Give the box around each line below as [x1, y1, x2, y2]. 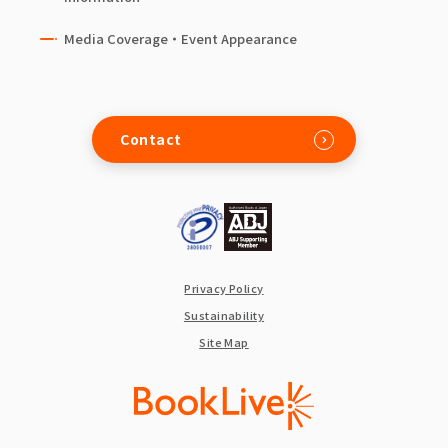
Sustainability [183, 307, 265, 323]
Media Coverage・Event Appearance [64, 29, 297, 48]
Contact [120, 129, 182, 149]
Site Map [199, 334, 249, 350]
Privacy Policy [184, 280, 264, 296]
